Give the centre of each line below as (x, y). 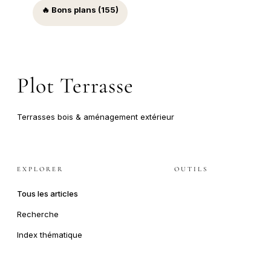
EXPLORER (40, 169)
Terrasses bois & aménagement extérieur (96, 116)
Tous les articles (47, 193)
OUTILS (191, 169)
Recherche (38, 214)
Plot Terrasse (75, 85)
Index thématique (50, 234)
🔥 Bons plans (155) (80, 9)
